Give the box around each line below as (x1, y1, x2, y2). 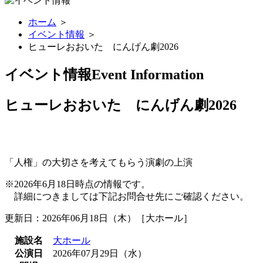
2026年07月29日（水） (53, 248, 147, 258)
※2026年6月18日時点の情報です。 (5, 178, 150, 189)
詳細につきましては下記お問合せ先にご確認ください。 (5, 191, 249, 201)
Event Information (92, 66, 204, 82)
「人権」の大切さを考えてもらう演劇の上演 (5, 157, 193, 167)
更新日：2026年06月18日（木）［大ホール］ (5, 213, 193, 223)
